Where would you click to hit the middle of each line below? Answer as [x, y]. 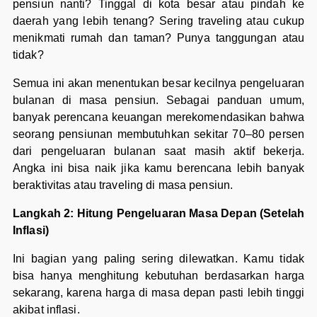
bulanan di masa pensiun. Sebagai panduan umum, [158, 100]
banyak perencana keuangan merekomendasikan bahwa [158, 117]
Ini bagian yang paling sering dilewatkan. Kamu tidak [158, 259]
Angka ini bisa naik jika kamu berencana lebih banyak [158, 168]
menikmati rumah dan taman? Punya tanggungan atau [158, 38]
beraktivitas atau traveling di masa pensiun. [123, 185]
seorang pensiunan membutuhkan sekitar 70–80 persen [158, 134]
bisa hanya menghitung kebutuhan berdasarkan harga [158, 276]
